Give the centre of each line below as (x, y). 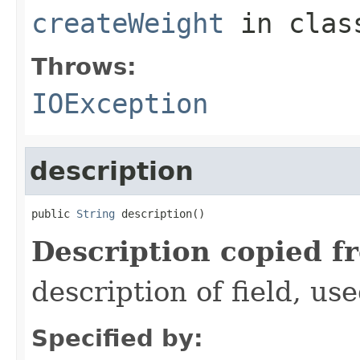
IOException (120, 103)
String (96, 213)
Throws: (84, 66)
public (54, 213)
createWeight (128, 23)
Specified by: (117, 338)
